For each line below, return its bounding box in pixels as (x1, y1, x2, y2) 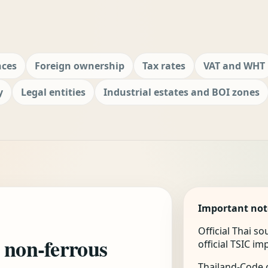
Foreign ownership (35, 59, 124, 72)
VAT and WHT (203, 59, 265, 72)
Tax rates (142, 59, 185, 72)
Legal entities (21, 86, 86, 99)
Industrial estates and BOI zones (103, 86, 260, 99)
